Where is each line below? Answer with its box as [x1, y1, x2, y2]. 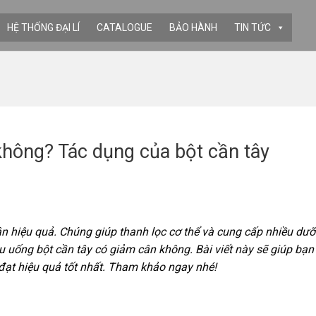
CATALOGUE [97, 21, 152, 33]
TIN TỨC [234, 21, 271, 33]
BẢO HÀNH [169, 21, 217, 33]
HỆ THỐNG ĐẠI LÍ [7, 21, 80, 33]
